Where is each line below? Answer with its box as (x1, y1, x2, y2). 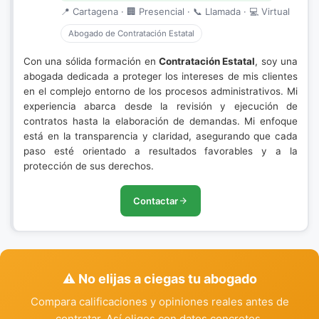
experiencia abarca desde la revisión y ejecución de (23, 100, 298, 112)
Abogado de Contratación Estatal (68, 28, 194, 38)
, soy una (255, 56, 298, 67)
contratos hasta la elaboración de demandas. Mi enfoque (23, 115, 298, 127)
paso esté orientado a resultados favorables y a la (23, 145, 298, 157)
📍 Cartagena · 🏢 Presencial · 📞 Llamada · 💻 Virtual (61, 6, 290, 17)
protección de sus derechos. (23, 160, 154, 172)
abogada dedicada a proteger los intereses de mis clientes (23, 70, 298, 82)
